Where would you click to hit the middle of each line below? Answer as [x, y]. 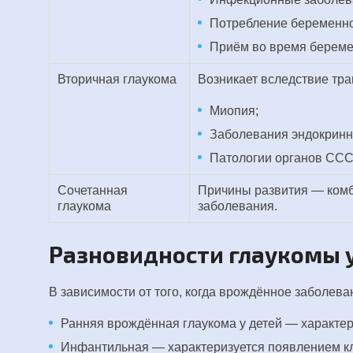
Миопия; [234, 111]
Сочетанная [93, 190]
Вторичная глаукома [117, 79]
